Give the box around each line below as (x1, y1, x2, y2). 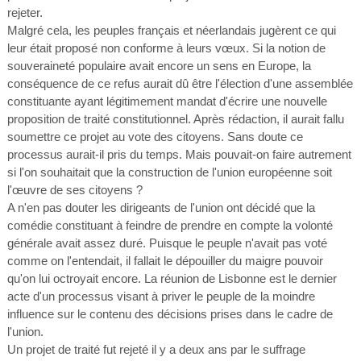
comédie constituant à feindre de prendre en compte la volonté (6, 218, 333, 232)
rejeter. (6, 6, 43, 19)
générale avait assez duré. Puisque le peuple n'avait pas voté (6, 236, 327, 250)
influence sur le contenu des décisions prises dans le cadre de (6, 307, 333, 321)
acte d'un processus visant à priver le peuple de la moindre (6, 289, 315, 303)
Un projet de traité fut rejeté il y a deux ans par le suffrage (6, 342, 305, 356)
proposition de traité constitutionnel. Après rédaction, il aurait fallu (6, 112, 344, 126)
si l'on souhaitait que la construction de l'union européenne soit (6, 165, 332, 179)
